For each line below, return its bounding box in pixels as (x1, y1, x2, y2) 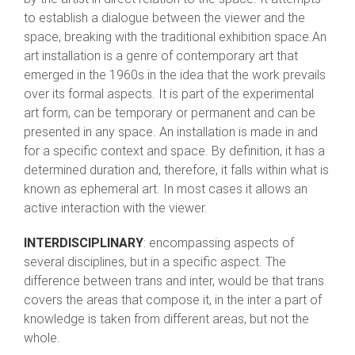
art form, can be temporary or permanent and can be (24, 105, 315, 121)
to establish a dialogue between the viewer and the (24, 10, 305, 26)
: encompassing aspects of (143, 235, 294, 251)
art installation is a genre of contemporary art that (24, 48, 298, 64)
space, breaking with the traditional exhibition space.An (24, 29, 326, 45)
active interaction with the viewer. (24, 200, 208, 216)
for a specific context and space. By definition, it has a (24, 143, 325, 159)
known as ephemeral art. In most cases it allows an (24, 181, 307, 197)
